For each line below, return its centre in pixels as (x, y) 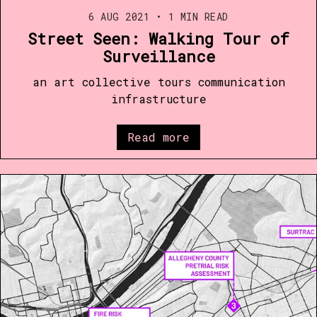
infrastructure (158, 98)
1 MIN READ (195, 16)
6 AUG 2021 (119, 16)
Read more (158, 137)
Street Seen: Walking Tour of (158, 38)
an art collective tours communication (158, 81)
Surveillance (158, 56)
